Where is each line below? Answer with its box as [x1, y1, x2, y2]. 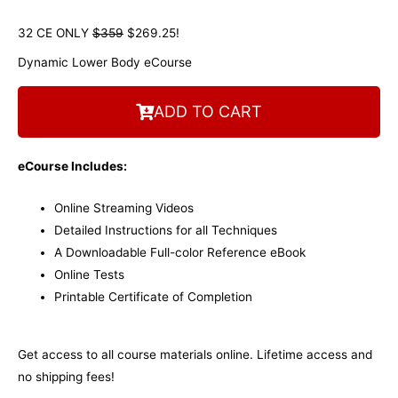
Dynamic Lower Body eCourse [18, 54, 192, 69]
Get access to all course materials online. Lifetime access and [18, 347, 372, 362]
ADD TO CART [154, 101, 262, 121]
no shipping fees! [18, 370, 125, 385]
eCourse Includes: [18, 158, 127, 173]
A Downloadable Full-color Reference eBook [54, 244, 310, 259]
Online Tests [54, 267, 125, 282]
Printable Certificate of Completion [54, 289, 253, 304]
